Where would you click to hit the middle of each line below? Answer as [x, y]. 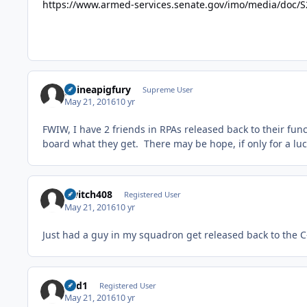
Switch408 [89, 195]
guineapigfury [98, 89]
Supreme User [168, 89]
